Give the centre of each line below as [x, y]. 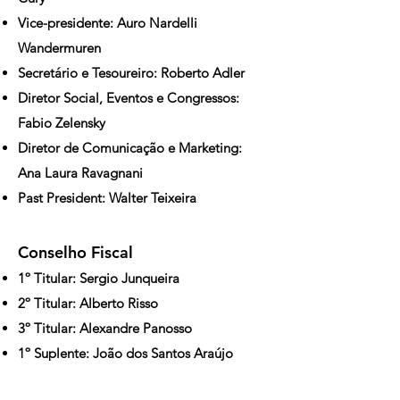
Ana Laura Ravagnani [80, 173]
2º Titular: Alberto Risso [88, 303]
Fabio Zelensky [62, 123]
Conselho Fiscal [75, 252]
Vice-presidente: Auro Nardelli [108, 23]
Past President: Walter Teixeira [107, 198]
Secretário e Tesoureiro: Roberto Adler [131, 73]
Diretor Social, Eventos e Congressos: [129, 98]
